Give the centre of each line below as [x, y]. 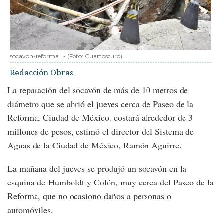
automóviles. [30, 210]
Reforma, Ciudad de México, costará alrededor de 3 [100, 118]
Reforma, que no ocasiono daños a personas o [89, 196]
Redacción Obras [41, 73]
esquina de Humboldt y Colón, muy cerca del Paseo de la [110, 182]
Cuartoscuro [103, 56]
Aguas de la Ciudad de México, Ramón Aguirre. [94, 145]
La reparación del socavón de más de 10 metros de [98, 90]
